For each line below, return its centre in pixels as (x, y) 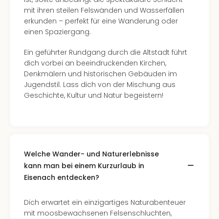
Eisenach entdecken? (62, 177)
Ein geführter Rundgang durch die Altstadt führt (106, 52)
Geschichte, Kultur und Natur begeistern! (94, 95)
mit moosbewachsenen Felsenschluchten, (98, 213)
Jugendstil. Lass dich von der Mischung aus (100, 85)
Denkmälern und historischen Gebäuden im (100, 74)
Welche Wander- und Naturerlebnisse (91, 154)
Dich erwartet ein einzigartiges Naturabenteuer (105, 202)
